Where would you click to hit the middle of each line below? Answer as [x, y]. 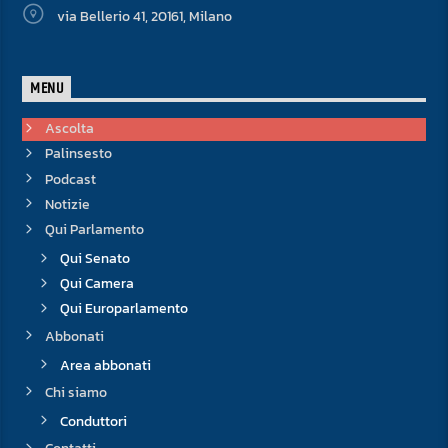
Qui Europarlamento [123, 309]
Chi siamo [75, 392]
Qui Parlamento [94, 229]
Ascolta [69, 129]
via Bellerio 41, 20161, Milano [144, 16]
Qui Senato [94, 258]
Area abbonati [105, 365]
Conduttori [93, 421]
